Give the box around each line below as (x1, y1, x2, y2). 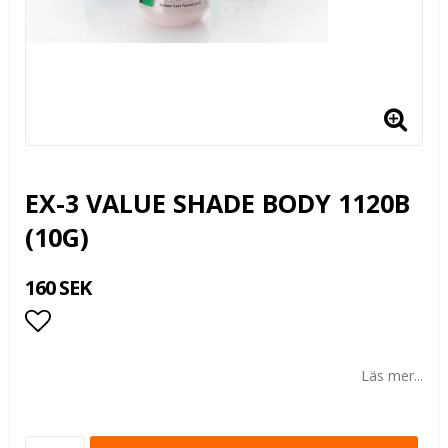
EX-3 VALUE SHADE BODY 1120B (25, 186, 410, 220)
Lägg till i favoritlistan (25, 342, 280, 378)
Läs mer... (361, 366, 423, 385)
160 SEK (25, 274, 91, 301)
